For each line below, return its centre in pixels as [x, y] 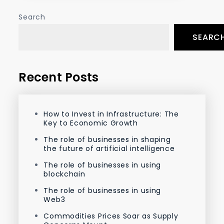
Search [32, 17]
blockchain [64, 174]
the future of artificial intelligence [109, 149]
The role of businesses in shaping [107, 140]
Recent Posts [59, 77]
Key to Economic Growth [91, 123]
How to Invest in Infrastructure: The [111, 114]
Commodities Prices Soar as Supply [111, 216]
